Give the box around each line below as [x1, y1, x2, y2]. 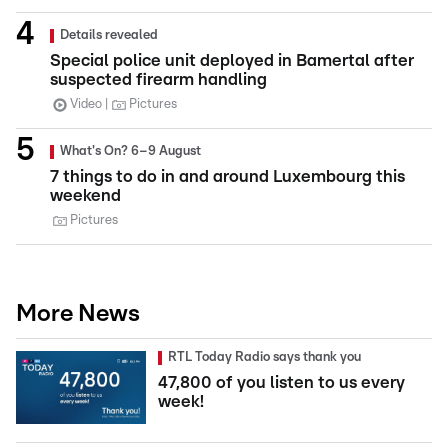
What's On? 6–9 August [60, 145, 201, 159]
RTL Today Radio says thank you [168, 351, 361, 365]
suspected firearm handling [50, 71, 267, 89]
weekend [50, 187, 121, 205]
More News [16, 302, 140, 327]
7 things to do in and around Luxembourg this [50, 168, 405, 186]
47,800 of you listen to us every [158, 374, 405, 392]
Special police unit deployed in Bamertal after [50, 52, 414, 70]
